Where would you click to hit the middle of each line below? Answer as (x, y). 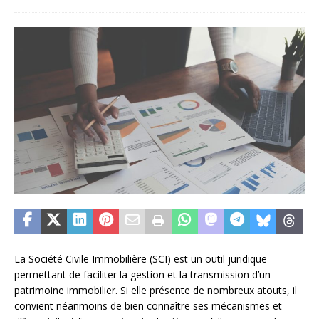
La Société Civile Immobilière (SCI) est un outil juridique (141, 259)
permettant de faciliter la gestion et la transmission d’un (142, 275)
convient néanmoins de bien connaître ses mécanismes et (148, 306)
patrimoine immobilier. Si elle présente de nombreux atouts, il (156, 291)
